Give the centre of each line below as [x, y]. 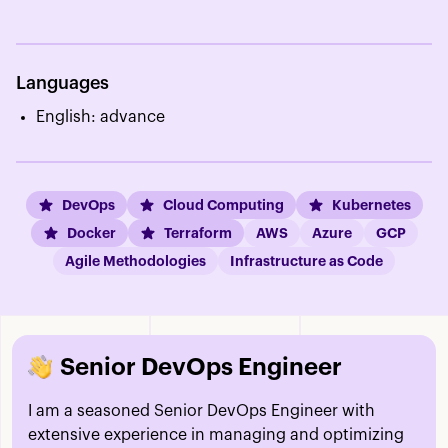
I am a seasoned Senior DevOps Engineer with [201, 411]
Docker [91, 233]
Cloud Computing [223, 205]
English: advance [100, 117]
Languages [62, 83]
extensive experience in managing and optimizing [216, 435]
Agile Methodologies [135, 261]
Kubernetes [371, 205]
